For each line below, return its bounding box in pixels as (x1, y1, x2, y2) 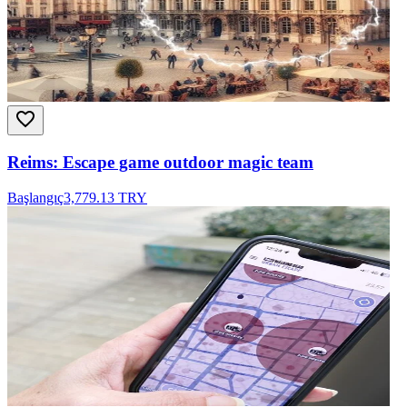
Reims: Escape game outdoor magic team (7, 152, 313, 172)
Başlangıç (7, 189, 64, 205)
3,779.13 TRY (64, 189, 147, 205)
